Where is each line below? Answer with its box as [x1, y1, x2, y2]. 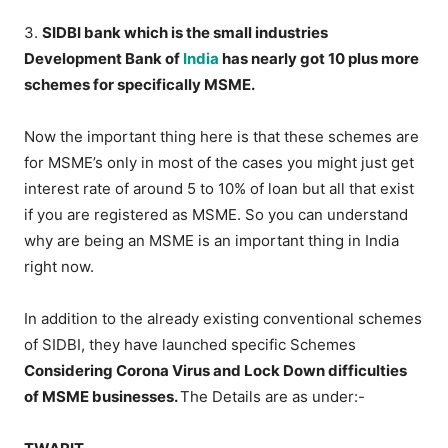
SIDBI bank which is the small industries [42, 23, 329, 43]
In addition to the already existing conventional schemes [24, 309, 423, 329]
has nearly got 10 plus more [219, 49, 420, 69]
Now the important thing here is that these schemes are [24, 127, 420, 147]
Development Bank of [24, 49, 184, 69]
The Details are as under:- [180, 387, 366, 407]
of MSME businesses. [24, 387, 181, 407]
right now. [24, 257, 95, 277]
